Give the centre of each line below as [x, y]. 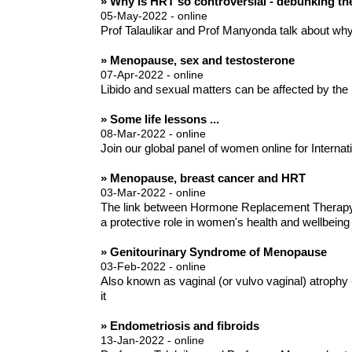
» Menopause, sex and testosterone [197, 60]
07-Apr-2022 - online [152, 75]
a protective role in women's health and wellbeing [225, 222]
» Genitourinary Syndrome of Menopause [213, 252]
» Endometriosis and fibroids [180, 326]
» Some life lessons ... [159, 119]
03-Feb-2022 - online [153, 267]
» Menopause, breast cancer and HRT [203, 178]
